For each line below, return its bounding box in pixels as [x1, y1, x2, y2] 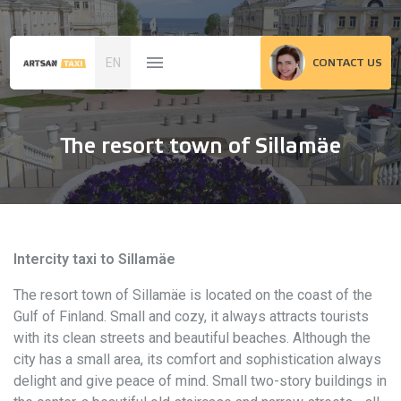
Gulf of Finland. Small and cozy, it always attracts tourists [13, 308, 369, 325]
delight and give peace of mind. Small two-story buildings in [13, 372, 387, 389]
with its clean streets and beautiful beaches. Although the [13, 329, 371, 346]
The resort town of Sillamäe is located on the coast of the [13, 286, 372, 303]
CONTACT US [311, 56, 382, 69]
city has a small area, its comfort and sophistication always [13, 351, 381, 368]
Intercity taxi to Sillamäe [13, 251, 175, 268]
